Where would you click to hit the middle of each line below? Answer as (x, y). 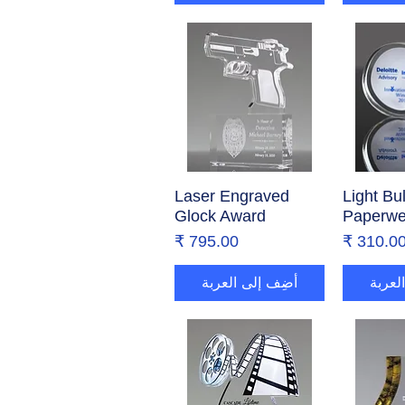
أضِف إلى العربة (249, 283)
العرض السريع (250, 195)
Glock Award (220, 217)
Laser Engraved (232, 197)
